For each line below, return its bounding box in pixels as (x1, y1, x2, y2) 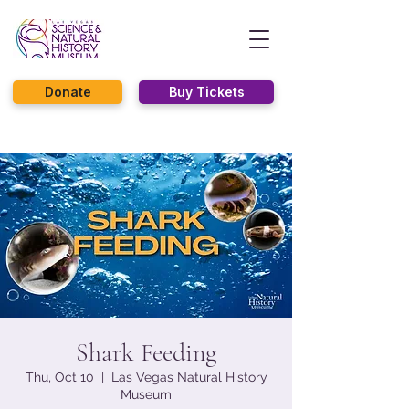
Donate (44, 84, 91, 100)
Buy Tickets (168, 84, 245, 100)
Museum (121, 387, 172, 402)
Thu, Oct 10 (25, 370, 94, 384)
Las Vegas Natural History (110, 370, 267, 384)
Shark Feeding (76, 337, 216, 368)
